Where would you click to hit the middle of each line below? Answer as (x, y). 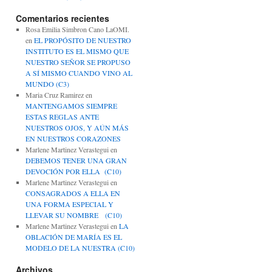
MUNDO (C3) (47, 84)
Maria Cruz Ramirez (54, 95)
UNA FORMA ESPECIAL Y (69, 204)
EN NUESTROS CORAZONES (73, 138)
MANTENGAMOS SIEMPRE (71, 106)
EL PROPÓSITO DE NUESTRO (82, 40)
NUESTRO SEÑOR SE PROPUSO (78, 62)
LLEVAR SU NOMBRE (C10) (73, 215)
